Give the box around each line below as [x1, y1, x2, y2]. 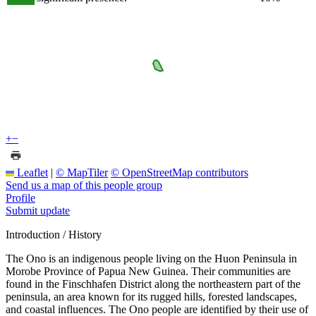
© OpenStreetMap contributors [111, 166, 248, 178]
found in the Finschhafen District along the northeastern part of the [6, 277, 300, 290]
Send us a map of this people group [6, 178, 162, 191]
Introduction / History [6, 228, 102, 241]
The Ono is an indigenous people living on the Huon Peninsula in [6, 252, 297, 265]
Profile [6, 191, 35, 204]
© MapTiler [56, 166, 108, 178]
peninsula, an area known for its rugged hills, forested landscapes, [6, 290, 297, 303]
